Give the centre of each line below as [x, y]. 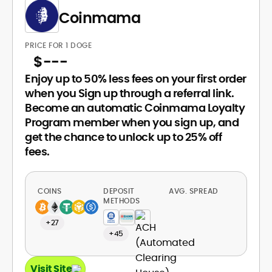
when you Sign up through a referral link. [130, 93]
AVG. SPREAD [195, 191]
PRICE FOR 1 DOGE [58, 45]
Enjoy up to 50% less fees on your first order [136, 79]
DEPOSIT [119, 191]
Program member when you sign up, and [132, 122]
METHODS [122, 201]
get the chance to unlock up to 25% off [123, 137]
